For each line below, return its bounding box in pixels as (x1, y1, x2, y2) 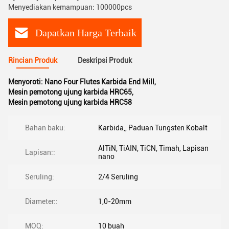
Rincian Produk (8, 56, 57, 64)
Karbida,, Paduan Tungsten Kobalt (98, 124, 208, 132)
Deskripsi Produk (78, 56, 132, 64)
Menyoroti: (8, 78, 44, 86)
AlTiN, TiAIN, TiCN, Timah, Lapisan (98, 144, 209, 152)
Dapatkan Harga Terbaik (35, 27, 136, 38)
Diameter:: (25, 197, 58, 205)
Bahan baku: (25, 124, 65, 132)
